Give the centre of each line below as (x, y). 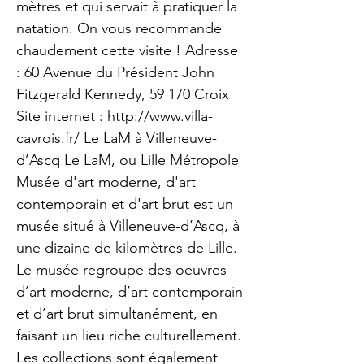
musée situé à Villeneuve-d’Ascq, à (128, 226)
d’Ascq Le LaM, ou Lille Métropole (128, 160)
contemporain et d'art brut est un (125, 204)
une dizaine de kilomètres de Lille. (127, 248)
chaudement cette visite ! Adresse (127, 50)
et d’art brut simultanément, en (117, 314)
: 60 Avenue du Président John (115, 72)
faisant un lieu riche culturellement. (129, 336)
